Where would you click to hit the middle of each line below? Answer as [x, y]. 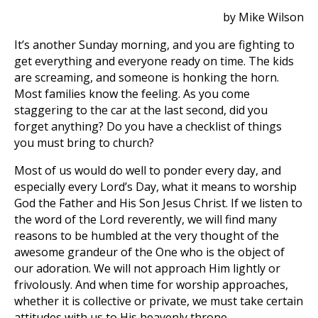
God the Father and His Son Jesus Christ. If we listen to [158, 203]
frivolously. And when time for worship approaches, [151, 285]
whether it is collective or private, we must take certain [159, 301]
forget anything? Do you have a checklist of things [148, 126]
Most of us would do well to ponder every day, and [148, 170]
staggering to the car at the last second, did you [141, 110]
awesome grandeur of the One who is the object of [149, 252]
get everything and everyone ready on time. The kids [154, 61]
